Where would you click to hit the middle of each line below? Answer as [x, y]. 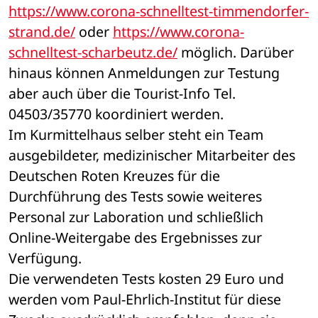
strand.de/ [42, 32]
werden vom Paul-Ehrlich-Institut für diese [145, 300]
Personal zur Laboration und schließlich [136, 217]
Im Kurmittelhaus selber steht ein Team [136, 135]
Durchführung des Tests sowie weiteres [135, 197]
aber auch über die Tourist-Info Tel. [122, 94]
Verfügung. [45, 258]
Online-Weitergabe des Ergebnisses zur [135, 238]
